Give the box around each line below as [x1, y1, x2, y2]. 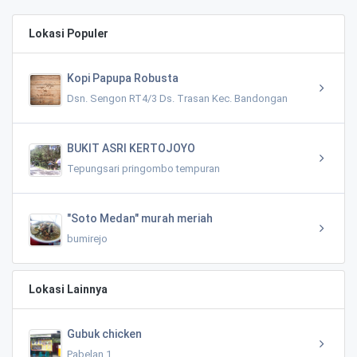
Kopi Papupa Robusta [67, 71, 178, 84]
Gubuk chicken [67, 327, 142, 340]
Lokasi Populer [29, 26, 108, 40]
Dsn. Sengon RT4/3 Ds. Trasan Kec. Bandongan [67, 92, 288, 104]
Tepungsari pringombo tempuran [67, 162, 220, 175]
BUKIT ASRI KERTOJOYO [67, 141, 195, 155]
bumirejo [67, 232, 108, 245]
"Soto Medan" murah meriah [67, 211, 213, 225]
